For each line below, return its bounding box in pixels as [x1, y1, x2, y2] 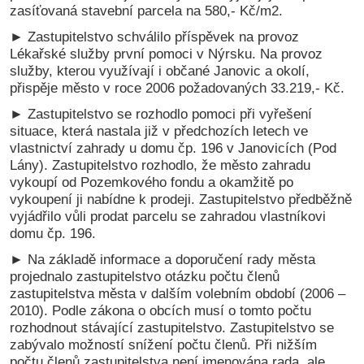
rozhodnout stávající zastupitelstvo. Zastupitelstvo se [10, 318, 335, 336]
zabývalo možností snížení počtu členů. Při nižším [10, 336, 318, 353]
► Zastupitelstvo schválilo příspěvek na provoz [10, 28, 300, 45]
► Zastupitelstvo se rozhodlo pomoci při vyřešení [10, 105, 313, 122]
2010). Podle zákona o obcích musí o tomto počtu [10, 301, 312, 318]
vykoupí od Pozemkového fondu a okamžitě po [10, 173, 294, 190]
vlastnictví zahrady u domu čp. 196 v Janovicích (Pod [10, 139, 337, 156]
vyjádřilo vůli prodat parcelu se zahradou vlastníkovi [10, 207, 327, 224]
